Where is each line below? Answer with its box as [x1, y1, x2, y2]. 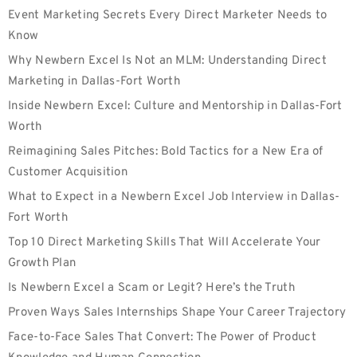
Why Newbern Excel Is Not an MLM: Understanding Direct [8, 53, 327, 69]
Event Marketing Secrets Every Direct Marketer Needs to [8, 8, 328, 23]
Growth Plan [8, 256, 76, 271]
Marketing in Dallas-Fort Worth [8, 74, 181, 89]
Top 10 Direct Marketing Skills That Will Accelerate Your [8, 235, 321, 250]
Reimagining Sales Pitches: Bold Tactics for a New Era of [8, 144, 324, 159]
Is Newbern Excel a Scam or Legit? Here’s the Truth [8, 280, 295, 296]
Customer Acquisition [8, 165, 128, 180]
